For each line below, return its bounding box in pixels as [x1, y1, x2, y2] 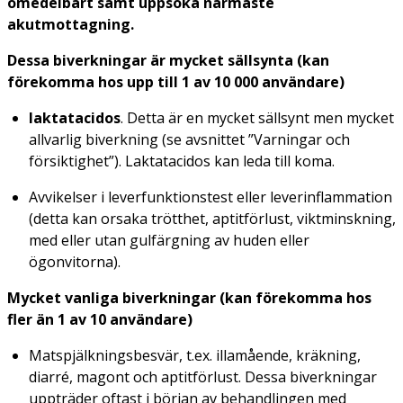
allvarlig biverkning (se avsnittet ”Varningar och [29, 129, 350, 149]
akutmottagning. [7, 13, 134, 34]
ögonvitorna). [29, 251, 121, 272]
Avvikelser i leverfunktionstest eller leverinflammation [29, 186, 392, 207]
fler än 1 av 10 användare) [7, 309, 193, 329]
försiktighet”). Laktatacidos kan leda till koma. [29, 150, 335, 171]
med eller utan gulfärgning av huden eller [29, 229, 309, 250]
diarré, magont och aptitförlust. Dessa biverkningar [29, 366, 377, 387]
